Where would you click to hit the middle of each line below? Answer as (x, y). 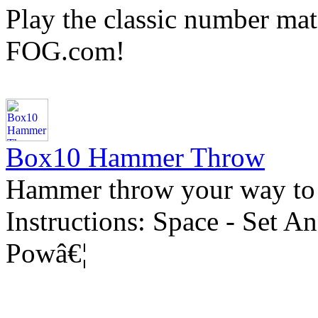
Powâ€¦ (46, 253)
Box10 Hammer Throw (135, 157)
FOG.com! (65, 51)
